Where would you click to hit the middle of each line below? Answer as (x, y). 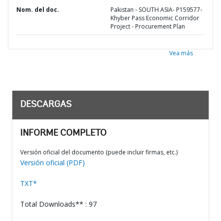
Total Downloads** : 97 (58, 204)
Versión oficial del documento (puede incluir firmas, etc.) (99, 152)
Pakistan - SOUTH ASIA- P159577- (156, 10)
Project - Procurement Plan (148, 26)
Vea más (181, 53)
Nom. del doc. (38, 10)
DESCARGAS (46, 105)
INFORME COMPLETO (63, 134)
